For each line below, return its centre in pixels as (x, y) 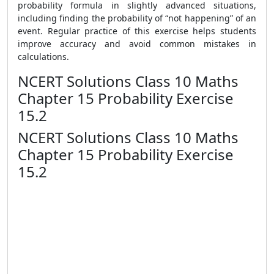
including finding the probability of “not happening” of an (137, 18)
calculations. (43, 57)
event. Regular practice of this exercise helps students (137, 31)
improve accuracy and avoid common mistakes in (137, 44)
